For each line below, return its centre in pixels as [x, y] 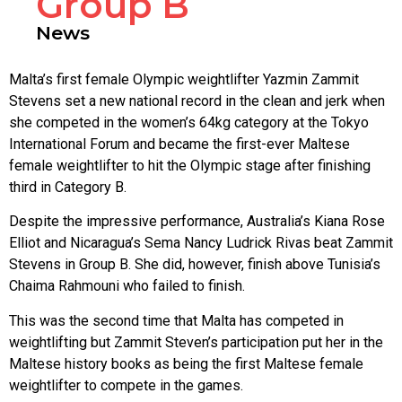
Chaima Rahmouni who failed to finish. [127, 286]
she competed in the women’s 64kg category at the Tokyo [189, 122]
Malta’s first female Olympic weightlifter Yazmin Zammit [184, 79]
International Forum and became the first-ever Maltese [179, 144]
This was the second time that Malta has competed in [176, 320]
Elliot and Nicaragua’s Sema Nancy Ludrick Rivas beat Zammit [201, 243]
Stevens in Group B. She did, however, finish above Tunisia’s [195, 265]
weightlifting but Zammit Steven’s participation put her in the [196, 342]
